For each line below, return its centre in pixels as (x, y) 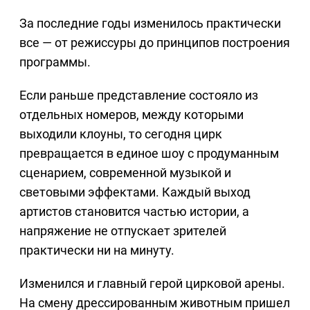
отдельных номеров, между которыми (131, 115)
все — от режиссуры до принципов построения (155, 43)
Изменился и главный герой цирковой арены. (152, 284)
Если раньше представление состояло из (139, 95)
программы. (55, 62)
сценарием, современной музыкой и (125, 173)
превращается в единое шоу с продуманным (149, 154)
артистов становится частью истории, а (134, 212)
